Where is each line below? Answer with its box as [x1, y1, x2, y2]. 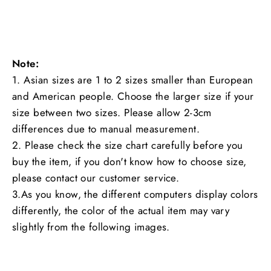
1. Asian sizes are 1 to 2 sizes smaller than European [12, 72, 253, 87]
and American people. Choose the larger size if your [12, 88, 254, 103]
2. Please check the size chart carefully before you [12, 137, 243, 152]
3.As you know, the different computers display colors [12, 186, 258, 201]
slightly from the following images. [12, 219, 170, 234]
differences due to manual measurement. [12, 121, 200, 136]
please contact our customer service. [12, 170, 180, 185]
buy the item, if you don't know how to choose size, [12, 154, 247, 169]
